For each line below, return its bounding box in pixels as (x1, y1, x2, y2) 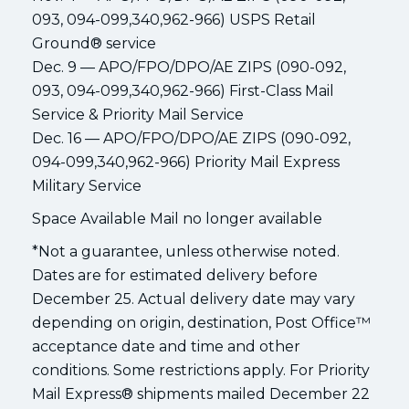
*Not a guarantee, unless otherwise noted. (32, 242, 340, 260)
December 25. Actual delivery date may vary (32, 289, 355, 308)
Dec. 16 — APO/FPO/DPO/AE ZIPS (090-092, (32, 129, 351, 147)
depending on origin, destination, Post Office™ (32, 313, 371, 331)
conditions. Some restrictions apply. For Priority (32, 361, 370, 379)
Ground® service (32, 34, 156, 52)
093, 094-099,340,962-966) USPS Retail (32, 10, 316, 28)
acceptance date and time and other (32, 337, 300, 355)
